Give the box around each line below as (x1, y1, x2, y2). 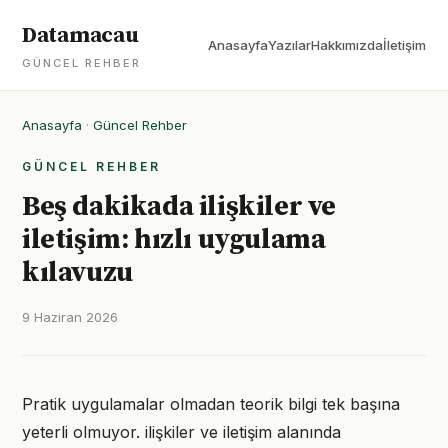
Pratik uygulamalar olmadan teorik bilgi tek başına (22, 394, 400, 414)
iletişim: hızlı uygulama (22, 222, 326, 257)
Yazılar (268, 37, 311, 53)
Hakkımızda (311, 37, 383, 53)
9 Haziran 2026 (22, 309, 118, 325)
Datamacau (22, 22, 139, 49)
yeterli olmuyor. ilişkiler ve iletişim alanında (22, 422, 341, 442)
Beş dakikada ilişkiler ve (22, 189, 336, 224)
